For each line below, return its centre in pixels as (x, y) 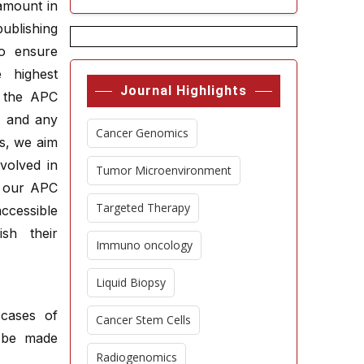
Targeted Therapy (143, 207)
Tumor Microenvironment (164, 170)
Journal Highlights (184, 90)
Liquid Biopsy (131, 282)
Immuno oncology (144, 245)
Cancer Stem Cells (143, 319)
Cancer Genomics (142, 132)
